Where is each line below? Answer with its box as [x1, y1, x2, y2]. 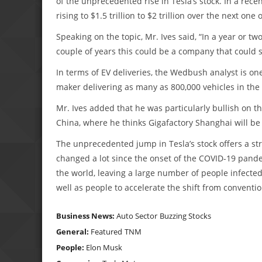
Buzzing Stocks [160, 210, 211, 221]
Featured [91, 226, 122, 237]
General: [56, 226, 91, 237]
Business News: [56, 210, 116, 221]
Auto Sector [116, 210, 157, 221]
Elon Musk [86, 242, 122, 253]
